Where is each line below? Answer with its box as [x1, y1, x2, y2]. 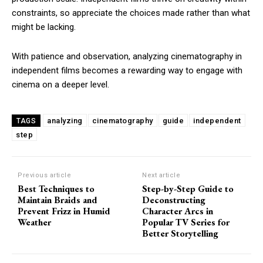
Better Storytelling [142, 227, 219, 240]
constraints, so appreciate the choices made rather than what [12, 8, 250, 19]
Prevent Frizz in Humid [18, 205, 110, 218]
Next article [142, 171, 181, 180]
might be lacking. [12, 22, 76, 33]
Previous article [18, 171, 71, 180]
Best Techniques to [18, 183, 95, 195]
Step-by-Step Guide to [142, 183, 234, 195]
